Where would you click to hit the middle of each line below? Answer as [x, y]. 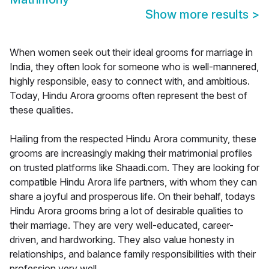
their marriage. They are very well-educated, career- [122, 225]
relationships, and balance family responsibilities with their [133, 254]
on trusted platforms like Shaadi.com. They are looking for [134, 168]
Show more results [198, 15]
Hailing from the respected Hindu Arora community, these [133, 139]
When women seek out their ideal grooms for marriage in [131, 53]
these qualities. [41, 110]
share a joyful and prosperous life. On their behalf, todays [132, 197]
